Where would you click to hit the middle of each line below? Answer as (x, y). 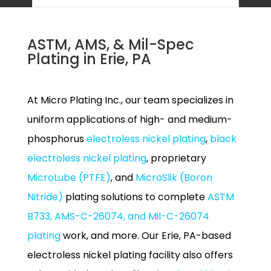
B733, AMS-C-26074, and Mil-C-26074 (118, 216)
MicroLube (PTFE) (69, 178)
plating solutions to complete (135, 197)
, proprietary (176, 158)
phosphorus (57, 139)
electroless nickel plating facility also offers (130, 255)
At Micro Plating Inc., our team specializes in (130, 100)
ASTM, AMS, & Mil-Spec (110, 44)
